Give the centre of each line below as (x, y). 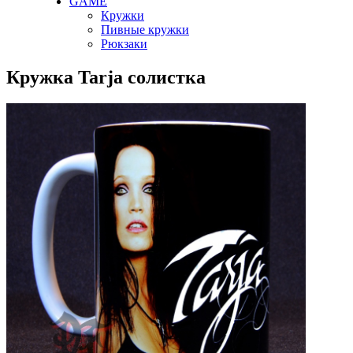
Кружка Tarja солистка (106, 77)
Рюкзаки (124, 43)
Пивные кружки (145, 29)
